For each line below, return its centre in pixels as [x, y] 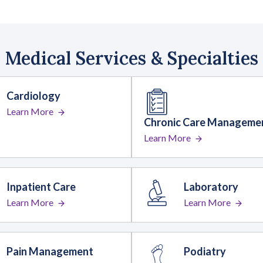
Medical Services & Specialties [131, 58]
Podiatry [205, 252]
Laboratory [211, 187]
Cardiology [33, 96]
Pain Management [50, 252]
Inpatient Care [41, 187]
